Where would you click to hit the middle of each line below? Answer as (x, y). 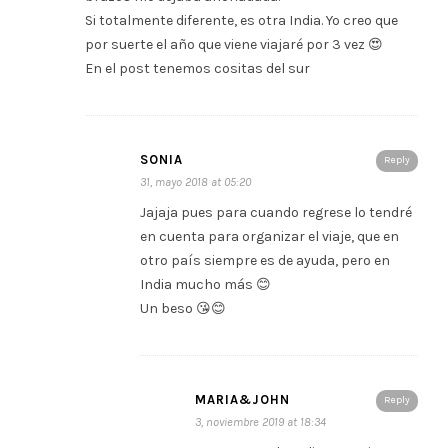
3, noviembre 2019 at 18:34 (260, 421)
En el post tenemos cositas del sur (197, 68)
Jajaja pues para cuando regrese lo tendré (276, 212)
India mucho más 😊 (205, 284)
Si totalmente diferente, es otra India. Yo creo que (241, 20)
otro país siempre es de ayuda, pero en (265, 260)
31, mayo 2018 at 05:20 (195, 181)
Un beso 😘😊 (183, 308)
